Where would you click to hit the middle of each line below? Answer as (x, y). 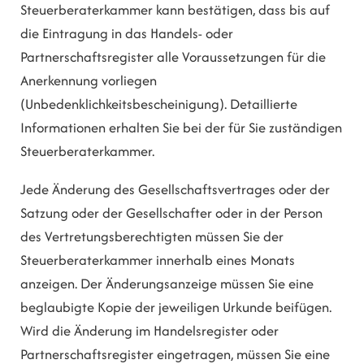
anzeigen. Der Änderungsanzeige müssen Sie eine (167, 284)
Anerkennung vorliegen (89, 80)
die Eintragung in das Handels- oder (127, 33)
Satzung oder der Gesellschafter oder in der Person (171, 213)
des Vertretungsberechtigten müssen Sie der (152, 237)
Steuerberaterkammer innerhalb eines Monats (158, 260)
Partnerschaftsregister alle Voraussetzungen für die (173, 56)
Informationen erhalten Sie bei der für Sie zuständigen (181, 127)
